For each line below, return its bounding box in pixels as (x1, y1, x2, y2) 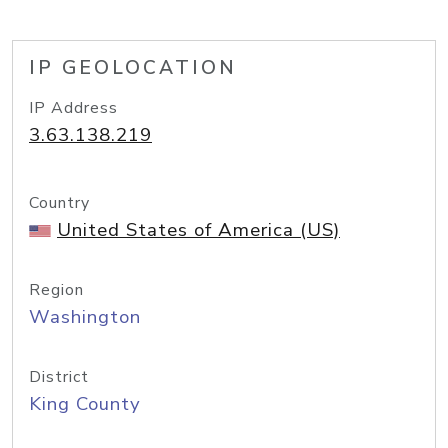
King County (29, 391, 141, 417)
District (29, 366, 89, 388)
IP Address (29, 97, 118, 119)
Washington (29, 304, 141, 330)
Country (29, 192, 90, 214)
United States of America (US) (57, 217, 340, 243)
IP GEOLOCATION (29, 55, 237, 81)
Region (29, 279, 84, 301)
